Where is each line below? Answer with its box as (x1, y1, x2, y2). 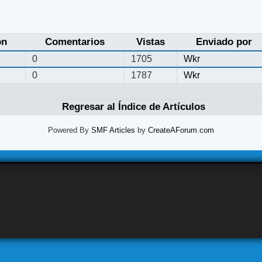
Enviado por (195, 36, 252, 48)
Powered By (47, 126, 91, 135)
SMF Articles (91, 126, 135, 135)
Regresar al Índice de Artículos (61, 101, 205, 113)
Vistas (136, 36, 165, 48)
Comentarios (44, 36, 105, 48)
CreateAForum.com (147, 126, 214, 135)
